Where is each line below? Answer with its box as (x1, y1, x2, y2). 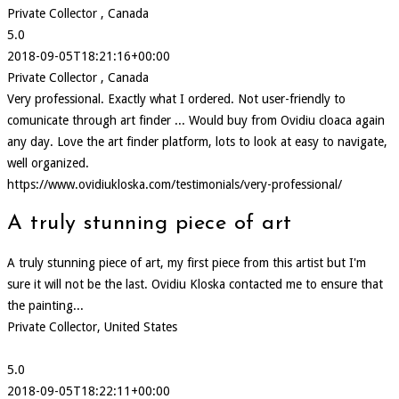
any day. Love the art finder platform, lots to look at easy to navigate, (7, 134, 387, 150)
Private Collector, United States (7, 320, 177, 335)
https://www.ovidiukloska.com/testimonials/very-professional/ (7, 177, 342, 192)
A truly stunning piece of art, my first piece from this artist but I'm (7, 256, 366, 271)
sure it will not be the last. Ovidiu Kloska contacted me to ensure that (7, 277, 383, 292)
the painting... (7, 298, 84, 313)
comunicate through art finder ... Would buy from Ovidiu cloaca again (7, 113, 385, 128)
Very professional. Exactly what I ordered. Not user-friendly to (7, 92, 346, 107)
